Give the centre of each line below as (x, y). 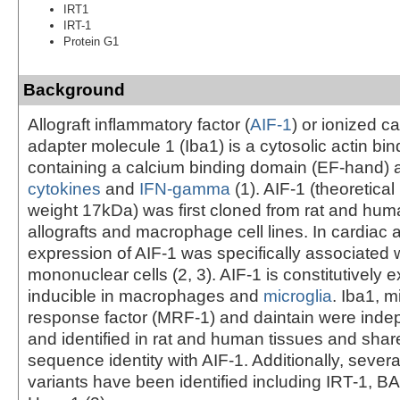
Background (74, 89)
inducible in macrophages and (146, 296)
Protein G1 (91, 41)
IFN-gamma (185, 188)
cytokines (64, 188)
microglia (298, 296)
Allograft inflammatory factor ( (139, 124)
